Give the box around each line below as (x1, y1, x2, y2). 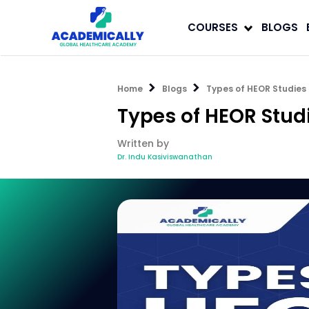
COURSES (188, 20, 238, 34)
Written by (117, 137, 169, 150)
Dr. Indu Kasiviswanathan (117, 152, 212, 162)
